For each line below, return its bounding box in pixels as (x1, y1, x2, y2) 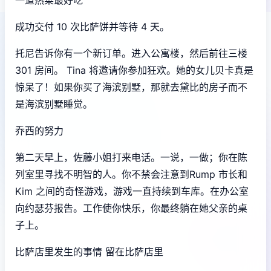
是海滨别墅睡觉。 (15, 97, 93, 110)
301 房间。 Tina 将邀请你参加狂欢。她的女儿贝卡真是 (15, 64, 253, 76)
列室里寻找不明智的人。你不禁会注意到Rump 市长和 (15, 168, 247, 180)
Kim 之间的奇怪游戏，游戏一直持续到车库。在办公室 (15, 184, 249, 197)
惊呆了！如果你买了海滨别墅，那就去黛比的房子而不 (15, 80, 247, 93)
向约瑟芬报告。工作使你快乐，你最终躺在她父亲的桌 (15, 201, 247, 214)
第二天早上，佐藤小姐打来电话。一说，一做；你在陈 (15, 151, 247, 163)
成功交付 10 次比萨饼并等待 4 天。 (15, 20, 169, 33)
